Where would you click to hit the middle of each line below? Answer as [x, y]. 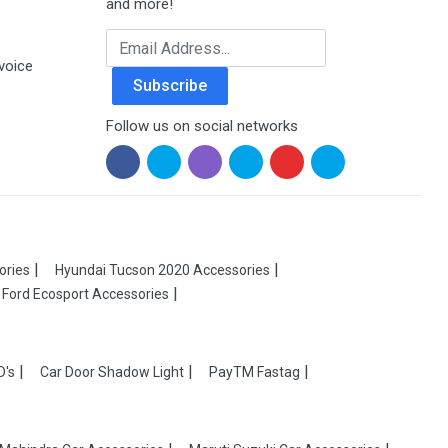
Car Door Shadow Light [112, 372]
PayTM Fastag [254, 372]
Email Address [156, 39]
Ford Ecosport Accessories [85, 294]
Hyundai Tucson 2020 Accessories [162, 270]
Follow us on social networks [202, 126]
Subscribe [170, 85]
